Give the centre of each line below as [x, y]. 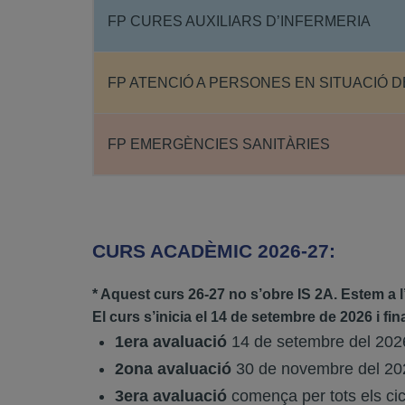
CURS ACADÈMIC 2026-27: [214, 251]
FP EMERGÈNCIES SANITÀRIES [219, 144]
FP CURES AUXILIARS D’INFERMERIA [239, 21]
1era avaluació [171, 342]
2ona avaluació [173, 369]
